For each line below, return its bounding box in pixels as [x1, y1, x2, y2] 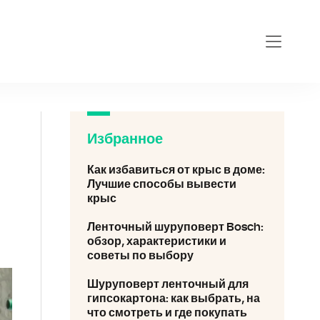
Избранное [87, 132, 163, 146]
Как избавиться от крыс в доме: [87, 164, 265, 176]
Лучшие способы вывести [87, 179, 236, 190]
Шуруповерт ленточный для [87, 279, 249, 290]
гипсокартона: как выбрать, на [87, 293, 260, 304]
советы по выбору [87, 250, 194, 261]
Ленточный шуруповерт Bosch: [87, 221, 264, 233]
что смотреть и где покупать [87, 307, 247, 319]
